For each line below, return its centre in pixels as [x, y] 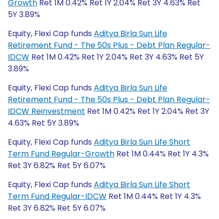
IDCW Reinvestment [46, 111]
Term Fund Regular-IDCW [57, 196]
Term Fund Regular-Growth [61, 154]
